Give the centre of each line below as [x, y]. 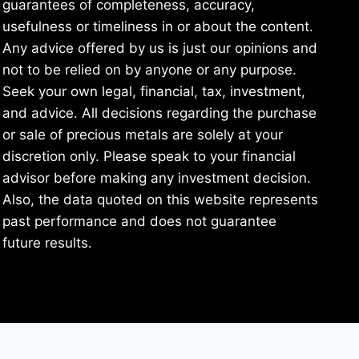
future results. [47, 243]
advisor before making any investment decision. [157, 178]
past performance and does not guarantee [139, 222]
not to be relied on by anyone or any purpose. [149, 70]
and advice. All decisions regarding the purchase [159, 113]
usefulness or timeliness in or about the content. [158, 27]
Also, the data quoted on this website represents [160, 200]
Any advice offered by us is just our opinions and [160, 48]
